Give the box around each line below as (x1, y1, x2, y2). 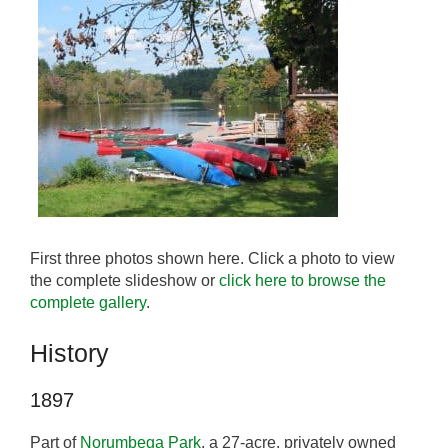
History (30, 339, 109, 368)
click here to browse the (219, 272, 386, 290)
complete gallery (30, 294, 146, 312)
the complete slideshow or (30, 272, 219, 290)
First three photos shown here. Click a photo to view (30, 250, 395, 268)
